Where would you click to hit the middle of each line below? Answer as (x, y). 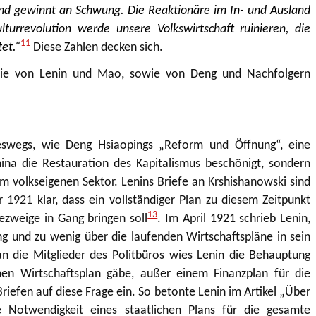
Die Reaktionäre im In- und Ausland (219, 11)
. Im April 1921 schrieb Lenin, (234, 219)
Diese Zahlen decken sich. (97, 48)
